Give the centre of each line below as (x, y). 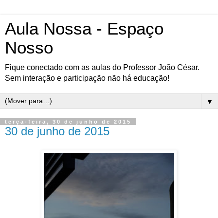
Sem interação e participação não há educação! (87, 78)
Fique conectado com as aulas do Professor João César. (102, 67)
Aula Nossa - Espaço (84, 29)
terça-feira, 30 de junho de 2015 (68, 122)
